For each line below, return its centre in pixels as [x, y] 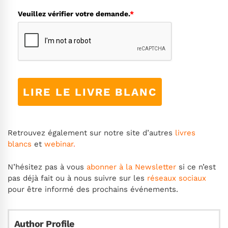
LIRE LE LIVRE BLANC [90, 92]
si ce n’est [196, 167]
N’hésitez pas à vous [47, 167]
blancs [20, 144]
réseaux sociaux [177, 178]
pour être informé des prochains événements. [93, 189]
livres [184, 133]
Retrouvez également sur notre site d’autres [90, 133]
